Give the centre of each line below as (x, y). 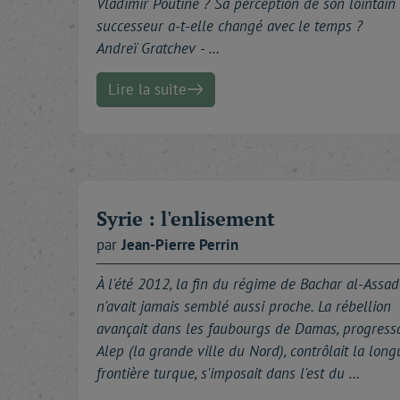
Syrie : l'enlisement (186, 218)
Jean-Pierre (160, 244)
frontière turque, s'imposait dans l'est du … (228, 373)
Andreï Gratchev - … (158, 48)
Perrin (219, 244)
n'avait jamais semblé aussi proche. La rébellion (244, 306)
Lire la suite (147, 89)
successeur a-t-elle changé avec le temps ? (229, 25)
